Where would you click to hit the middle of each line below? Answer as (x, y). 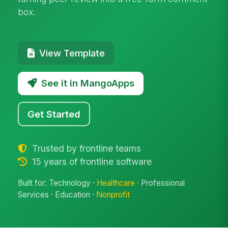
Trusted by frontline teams (85, 148)
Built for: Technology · (58, 183)
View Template (72, 53)
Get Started (54, 114)
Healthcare (116, 183)
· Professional (160, 183)
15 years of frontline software (90, 161)
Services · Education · (57, 195)
